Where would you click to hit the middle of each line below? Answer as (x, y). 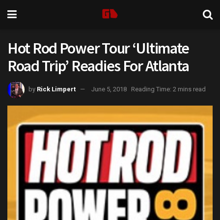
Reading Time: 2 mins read (168, 89)
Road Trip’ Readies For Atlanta (98, 66)
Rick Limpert (56, 89)
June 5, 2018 (109, 89)
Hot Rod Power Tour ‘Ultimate (98, 48)
